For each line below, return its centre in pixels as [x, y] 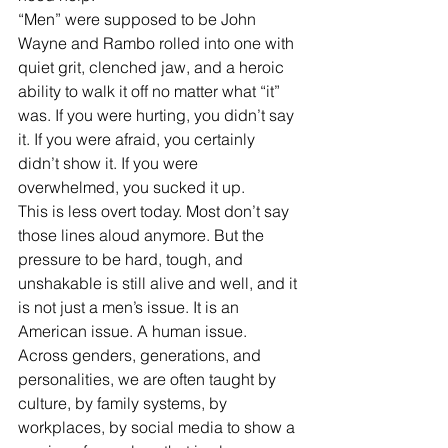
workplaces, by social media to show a [158, 427]
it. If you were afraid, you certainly [138, 139]
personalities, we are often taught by [149, 379]
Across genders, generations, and [141, 355]
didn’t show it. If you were [110, 163]
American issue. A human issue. [134, 331]
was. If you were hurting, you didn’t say [158, 115]
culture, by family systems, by [124, 403]
